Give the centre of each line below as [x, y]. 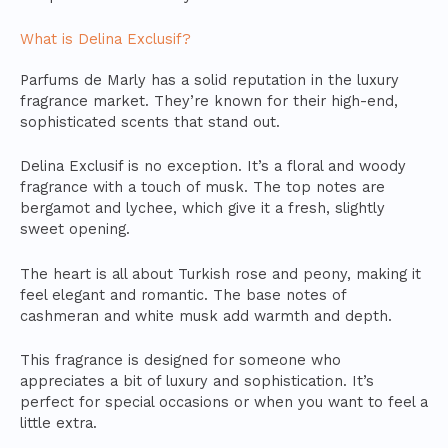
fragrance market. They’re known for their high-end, [209, 100]
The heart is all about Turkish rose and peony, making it [220, 273]
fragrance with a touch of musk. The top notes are [202, 187]
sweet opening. [75, 229]
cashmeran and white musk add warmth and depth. [206, 315]
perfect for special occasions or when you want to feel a [224, 401]
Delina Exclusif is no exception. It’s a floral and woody [213, 166]
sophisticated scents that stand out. [150, 121]
